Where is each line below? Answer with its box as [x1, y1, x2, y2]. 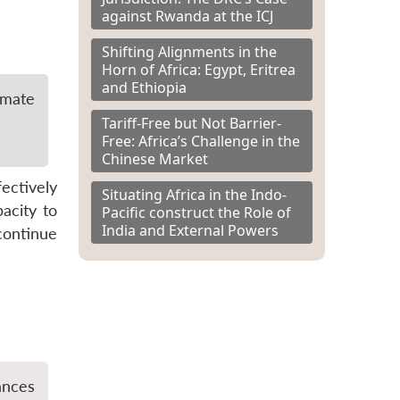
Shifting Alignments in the [102, 42, 277, 62]
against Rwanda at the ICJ [102, 6, 273, 27]
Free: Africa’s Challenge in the [102, 131, 300, 152]
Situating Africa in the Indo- [102, 185, 287, 205]
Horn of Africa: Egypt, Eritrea [102, 60, 296, 80]
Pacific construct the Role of [102, 203, 291, 223]
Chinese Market [102, 149, 208, 170]
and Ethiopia [102, 78, 187, 98]
